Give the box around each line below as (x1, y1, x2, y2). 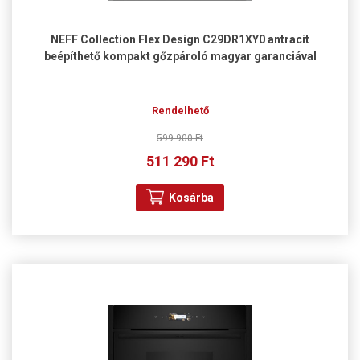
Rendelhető (151, 104, 209, 117)
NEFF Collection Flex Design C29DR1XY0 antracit (51, 32, 309, 46)
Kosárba (169, 190, 214, 204)
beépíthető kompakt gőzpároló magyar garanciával (43, 49, 317, 63)
